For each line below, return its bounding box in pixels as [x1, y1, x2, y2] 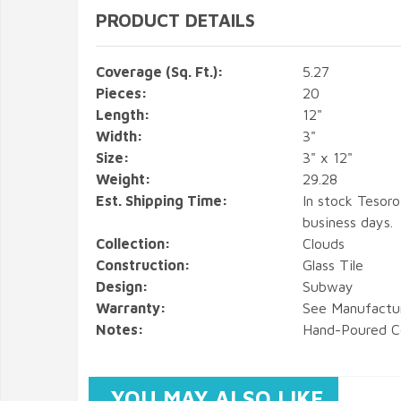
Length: [96, 107, 150, 123]
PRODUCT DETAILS [96, 10, 255, 30]
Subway [302, 278, 354, 294]
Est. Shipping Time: [96, 192, 228, 209]
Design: [96, 278, 149, 294]
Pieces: [96, 85, 148, 101]
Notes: [96, 321, 144, 337]
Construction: [96, 257, 191, 273]
